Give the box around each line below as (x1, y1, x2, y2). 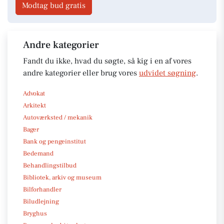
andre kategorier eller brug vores (23, 67, 139, 78)
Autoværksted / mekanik (23, 113, 92, 121)
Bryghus (23, 209, 47, 217)
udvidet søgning (139, 67, 196, 78)
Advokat (23, 89, 45, 97)
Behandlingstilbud (23, 161, 76, 169)
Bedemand (23, 149, 53, 157)
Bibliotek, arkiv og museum (23, 173, 101, 181)
